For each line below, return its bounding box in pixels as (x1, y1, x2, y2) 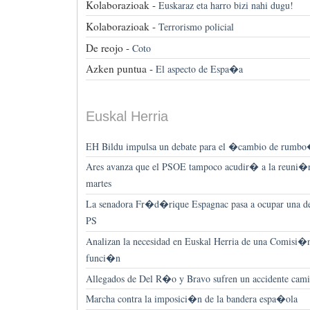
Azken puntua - (85, 62, 153, 76)
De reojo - (85, 40, 129, 55)
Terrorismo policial (158, 19, 234, 33)
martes (85, 176, 111, 190)
